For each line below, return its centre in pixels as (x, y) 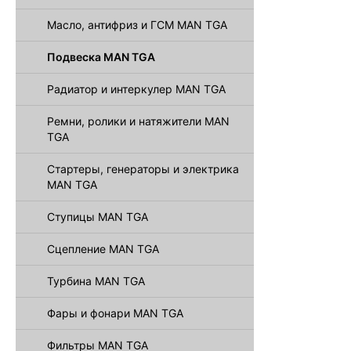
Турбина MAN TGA (96, 281)
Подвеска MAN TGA (101, 57)
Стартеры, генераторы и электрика (143, 169)
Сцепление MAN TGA (103, 249)
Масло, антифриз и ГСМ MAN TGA (137, 25)
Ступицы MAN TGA (98, 217)
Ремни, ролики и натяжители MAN (138, 121)
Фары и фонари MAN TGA (115, 313)
